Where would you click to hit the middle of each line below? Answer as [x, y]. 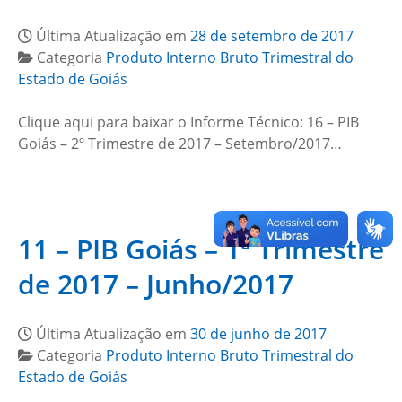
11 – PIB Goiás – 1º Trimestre [201, 249]
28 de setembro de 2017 [272, 36]
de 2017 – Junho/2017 [156, 284]
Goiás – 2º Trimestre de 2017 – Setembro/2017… [180, 144]
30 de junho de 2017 [258, 334]
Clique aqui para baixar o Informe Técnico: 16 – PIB [188, 122]
